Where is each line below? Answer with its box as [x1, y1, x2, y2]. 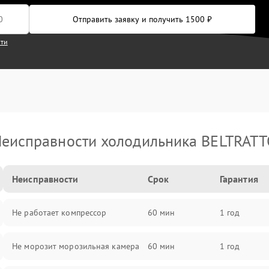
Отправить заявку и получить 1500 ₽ [73, 14, 212, 25]
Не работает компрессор [12, 207, 107, 218]
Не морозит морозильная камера [12, 241, 140, 252]
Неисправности [12, 173, 79, 185]
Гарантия [219, 173, 258, 185]
